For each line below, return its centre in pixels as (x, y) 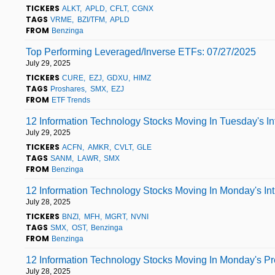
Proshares (68, 89)
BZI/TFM (91, 19)
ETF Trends (71, 100)
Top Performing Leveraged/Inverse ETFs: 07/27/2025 (141, 52)
